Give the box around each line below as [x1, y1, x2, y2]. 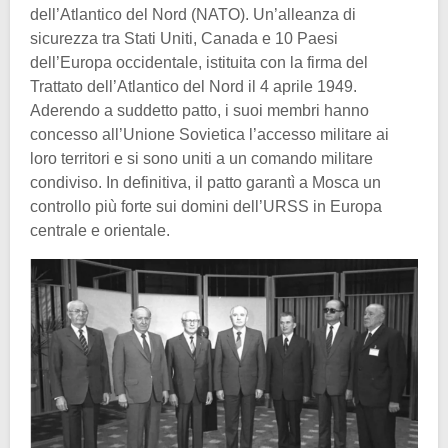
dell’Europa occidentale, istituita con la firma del [30, 54, 368, 72]
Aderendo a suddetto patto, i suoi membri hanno [30, 102, 369, 120]
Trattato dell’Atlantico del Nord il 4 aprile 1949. [30, 78, 357, 96]
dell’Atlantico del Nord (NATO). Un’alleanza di [30, 6, 356, 24]
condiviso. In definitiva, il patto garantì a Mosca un [30, 174, 381, 192]
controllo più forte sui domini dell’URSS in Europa [30, 198, 382, 216]
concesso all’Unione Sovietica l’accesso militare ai [30, 126, 389, 144]
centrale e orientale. [30, 222, 170, 240]
